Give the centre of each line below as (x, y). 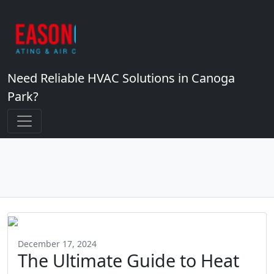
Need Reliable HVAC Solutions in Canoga (121, 78)
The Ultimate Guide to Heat (128, 260)
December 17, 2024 (57, 244)
